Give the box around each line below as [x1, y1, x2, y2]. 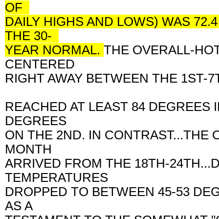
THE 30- [5, 28, 59, 43]
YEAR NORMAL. [5, 43, 104, 57]
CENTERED [5, 57, 82, 71]
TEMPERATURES [5, 170, 115, 184]
